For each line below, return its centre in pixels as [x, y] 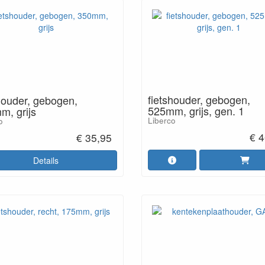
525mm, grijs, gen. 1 [196, 111]
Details [46, 160]
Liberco [162, 120]
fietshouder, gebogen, [199, 99]
